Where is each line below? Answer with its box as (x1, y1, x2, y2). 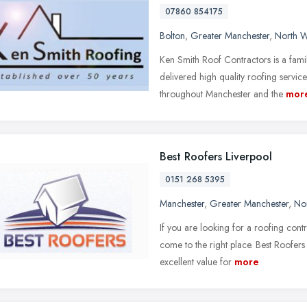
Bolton (160, 28, 185, 42)
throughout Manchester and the (160, 86, 283, 101)
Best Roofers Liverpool (160, 148, 272, 164)
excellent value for (160, 254, 232, 269)
